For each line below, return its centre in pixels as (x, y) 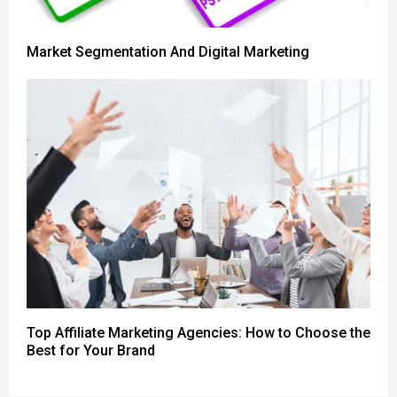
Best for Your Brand (91, 350)
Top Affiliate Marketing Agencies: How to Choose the (198, 332)
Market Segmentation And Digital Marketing (168, 52)
